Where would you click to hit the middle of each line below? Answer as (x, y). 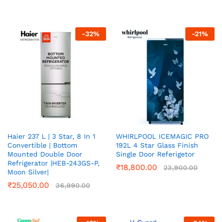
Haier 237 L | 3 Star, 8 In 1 (51, 137)
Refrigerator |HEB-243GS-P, (54, 163)
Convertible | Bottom (42, 145)
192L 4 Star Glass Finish (157, 145)
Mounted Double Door (45, 154)
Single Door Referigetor (155, 154)
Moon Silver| (28, 172)
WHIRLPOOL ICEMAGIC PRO (162, 137)
